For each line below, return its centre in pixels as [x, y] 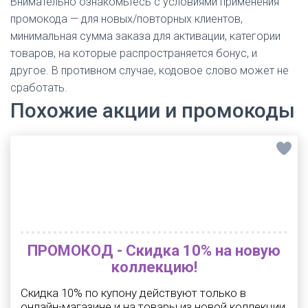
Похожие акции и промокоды [153, 110]
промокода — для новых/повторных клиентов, [126, 19]
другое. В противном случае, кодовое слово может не [150, 70]
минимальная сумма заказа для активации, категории [145, 36]
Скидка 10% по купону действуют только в [133, 293]
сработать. [39, 88]
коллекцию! [154, 267]
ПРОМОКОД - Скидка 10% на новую [154, 251]
